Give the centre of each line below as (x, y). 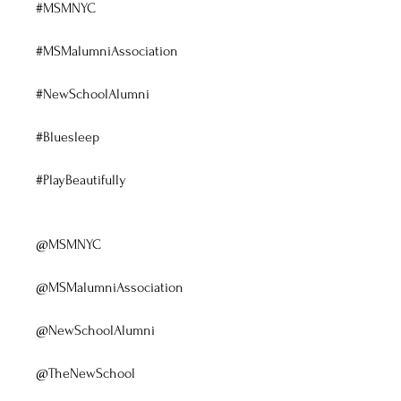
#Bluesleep (68, 137)
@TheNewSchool (86, 373)
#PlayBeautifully (81, 180)
